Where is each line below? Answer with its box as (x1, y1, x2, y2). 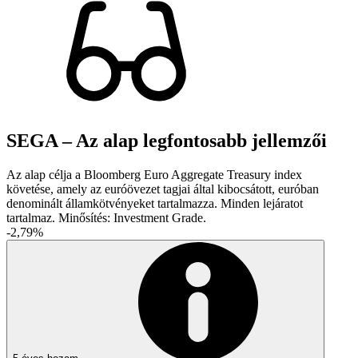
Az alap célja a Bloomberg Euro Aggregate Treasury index (6, 168, 302, 182)
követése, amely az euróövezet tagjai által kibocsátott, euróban (6, 182, 319, 197)
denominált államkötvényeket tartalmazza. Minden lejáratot (6, 197, 303, 211)
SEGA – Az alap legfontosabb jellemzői (6, 130, 327, 152)
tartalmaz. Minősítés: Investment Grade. (6, 211, 206, 225)
